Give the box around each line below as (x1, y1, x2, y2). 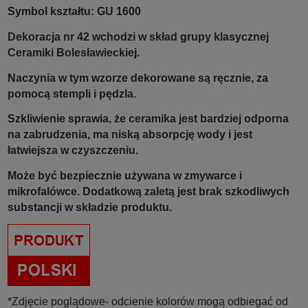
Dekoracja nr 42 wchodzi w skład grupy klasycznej (8, 31, 269, 43)
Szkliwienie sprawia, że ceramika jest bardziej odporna (8, 113, 289, 125)
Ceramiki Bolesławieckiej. (8, 47, 140, 59)
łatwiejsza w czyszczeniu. (8, 144, 138, 157)
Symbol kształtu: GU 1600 (8, 5, 141, 18)
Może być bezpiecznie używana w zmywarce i (8, 170, 242, 182)
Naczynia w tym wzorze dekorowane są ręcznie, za (8, 71, 268, 84)
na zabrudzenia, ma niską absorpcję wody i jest (8, 129, 252, 141)
